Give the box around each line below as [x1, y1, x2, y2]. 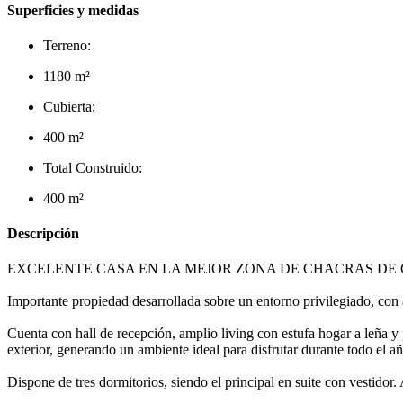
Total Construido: [43, 159, 142, 175]
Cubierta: [43, 98, 95, 114]
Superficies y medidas [7, 2, 139, 18]
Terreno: [43, 37, 91, 53]
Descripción [7, 226, 79, 242]
